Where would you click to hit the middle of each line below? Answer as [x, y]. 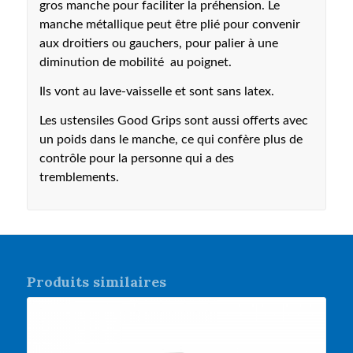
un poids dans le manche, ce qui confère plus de [171, 140]
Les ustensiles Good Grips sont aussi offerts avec [173, 121]
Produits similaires [96, 282]
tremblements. [79, 178]
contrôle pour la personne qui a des [136, 159]
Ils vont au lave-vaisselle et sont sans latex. [156, 92]
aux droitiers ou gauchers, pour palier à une [158, 43]
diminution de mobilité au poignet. [135, 62]
